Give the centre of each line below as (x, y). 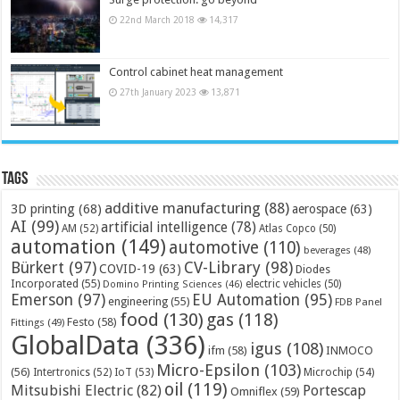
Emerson (42, 299)
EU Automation (246, 300)
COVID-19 (128, 268)
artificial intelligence (165, 227)
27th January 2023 (158, 92)
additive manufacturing (183, 208)
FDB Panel (359, 301)
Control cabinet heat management (196, 72)
